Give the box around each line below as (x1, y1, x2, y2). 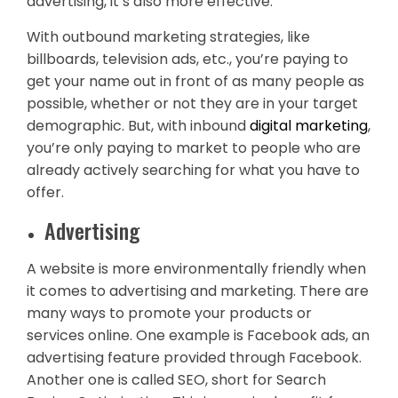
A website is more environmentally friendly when (27, 259, 366, 279)
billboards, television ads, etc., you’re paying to (27, 49, 348, 69)
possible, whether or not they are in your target (27, 93, 358, 114)
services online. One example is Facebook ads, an (27, 325, 370, 346)
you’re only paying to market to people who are (27, 138, 361, 158)
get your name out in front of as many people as (27, 71, 364, 92)
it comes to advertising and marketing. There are (27, 281, 369, 301)
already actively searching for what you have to (27, 160, 360, 180)
